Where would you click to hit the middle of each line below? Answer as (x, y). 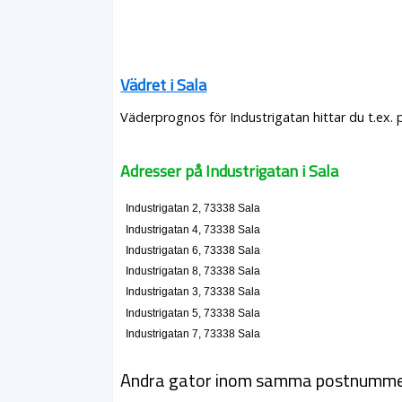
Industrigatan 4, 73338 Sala (192, 229)
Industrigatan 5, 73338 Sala (192, 313)
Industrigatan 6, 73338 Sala (192, 250)
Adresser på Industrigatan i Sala (230, 171)
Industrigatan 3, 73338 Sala (192, 292)
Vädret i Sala (164, 85)
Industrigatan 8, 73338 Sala (192, 271)
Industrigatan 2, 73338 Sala (192, 209)
